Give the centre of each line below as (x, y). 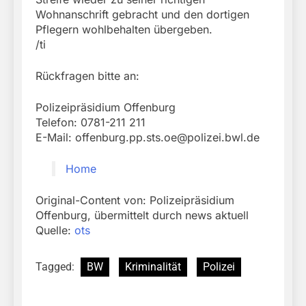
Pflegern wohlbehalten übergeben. (124, 30)
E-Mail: (55, 138)
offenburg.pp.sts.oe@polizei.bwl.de (167, 138)
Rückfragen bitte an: (87, 76)
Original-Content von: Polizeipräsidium (135, 200)
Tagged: (56, 267)
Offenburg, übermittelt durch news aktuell (142, 215)
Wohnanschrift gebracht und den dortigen (142, 15)
